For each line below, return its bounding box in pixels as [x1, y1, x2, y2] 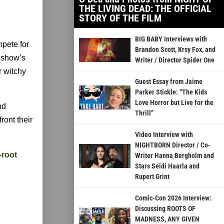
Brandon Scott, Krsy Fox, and [134, 45, 215, 54]
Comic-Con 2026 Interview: [134, 194, 211, 202]
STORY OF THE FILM [79, 12, 161, 24]
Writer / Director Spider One [134, 56, 214, 64]
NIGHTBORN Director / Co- [134, 141, 210, 149]
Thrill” [134, 109, 153, 117]
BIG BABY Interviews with [134, 35, 207, 43]
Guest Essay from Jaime [134, 77, 202, 86]
